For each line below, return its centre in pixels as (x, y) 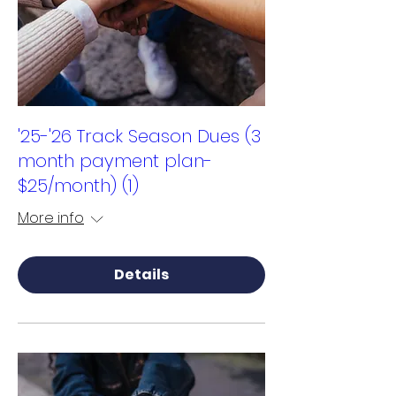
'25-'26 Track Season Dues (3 (139, 136)
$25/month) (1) (78, 186)
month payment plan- (115, 161)
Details (141, 274)
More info (51, 218)
